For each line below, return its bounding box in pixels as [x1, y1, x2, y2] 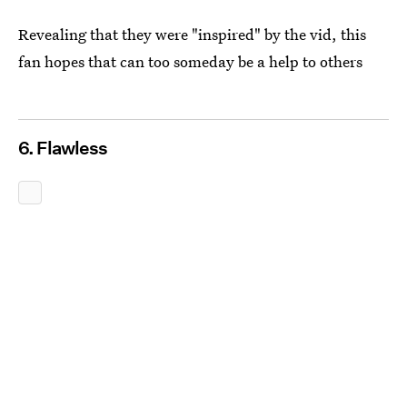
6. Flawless [18, 136, 107, 159]
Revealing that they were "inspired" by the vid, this [18, 23, 366, 45]
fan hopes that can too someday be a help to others [18, 50, 362, 72]
